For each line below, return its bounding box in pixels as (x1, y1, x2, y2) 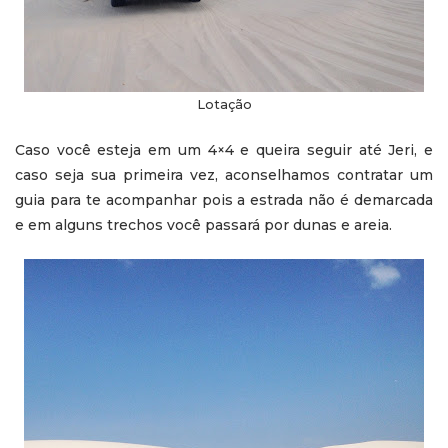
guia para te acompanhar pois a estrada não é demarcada (15, 190, 433, 209)
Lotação (196, 96, 252, 112)
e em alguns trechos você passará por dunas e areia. (15, 215, 392, 234)
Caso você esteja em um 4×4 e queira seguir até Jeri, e (15, 140, 433, 159)
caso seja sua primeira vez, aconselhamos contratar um (15, 165, 433, 184)
